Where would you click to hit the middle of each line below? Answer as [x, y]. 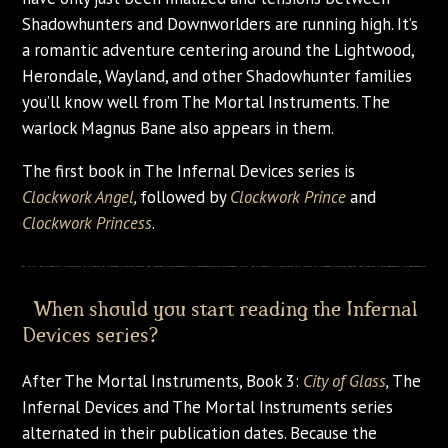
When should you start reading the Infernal [220, 309]
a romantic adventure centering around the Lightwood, [218, 49]
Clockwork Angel [78, 196]
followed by [185, 196]
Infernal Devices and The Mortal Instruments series [208, 407]
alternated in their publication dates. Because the [200, 433]
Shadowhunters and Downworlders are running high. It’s [220, 23]
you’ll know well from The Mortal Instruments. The [206, 101]
